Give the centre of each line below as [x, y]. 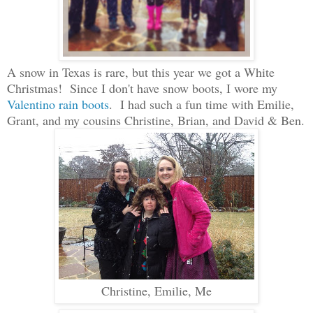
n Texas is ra [84, 72]
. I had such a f [149, 104]
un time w [215, 104]
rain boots [84, 104]
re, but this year [155, 72]
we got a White [234, 72]
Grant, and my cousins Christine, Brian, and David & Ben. [156, 120]
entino [41, 104]
